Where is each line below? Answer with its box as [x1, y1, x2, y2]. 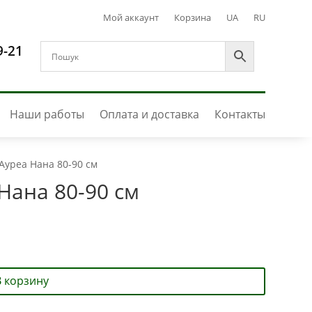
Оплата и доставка [99, 107, 199, 122]
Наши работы [9, 107, 84, 122]
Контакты [214, 107, 265, 122]
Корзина [173, 11, 211, 24]
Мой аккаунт [102, 11, 159, 24]
